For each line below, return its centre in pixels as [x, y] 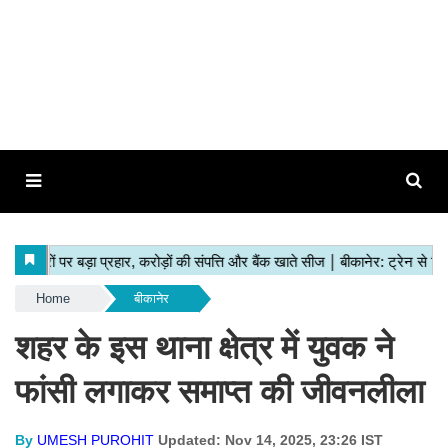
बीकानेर [151, 298]
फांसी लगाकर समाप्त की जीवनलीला [219, 391]
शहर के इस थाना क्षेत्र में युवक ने [204, 347]
